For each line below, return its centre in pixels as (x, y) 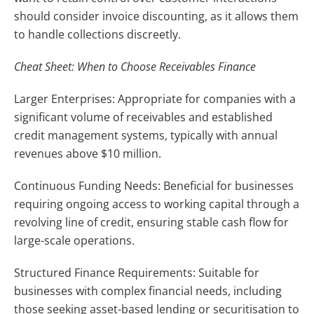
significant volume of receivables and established (143, 117)
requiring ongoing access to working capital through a (157, 204)
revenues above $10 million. (88, 153)
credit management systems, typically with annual (146, 135)
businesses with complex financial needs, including (148, 291)
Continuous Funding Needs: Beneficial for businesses (154, 185)
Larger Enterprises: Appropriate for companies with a (155, 98)
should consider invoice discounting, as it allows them (156, 16)
